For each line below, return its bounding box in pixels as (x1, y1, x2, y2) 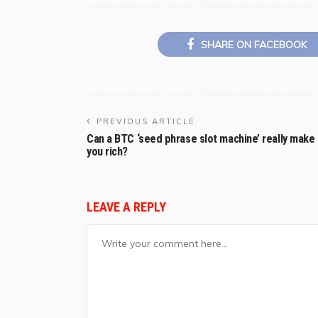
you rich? (87, 145, 128, 159)
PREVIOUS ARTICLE (97, 116, 195, 127)
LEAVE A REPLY (87, 199, 169, 215)
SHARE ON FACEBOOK (200, 38, 307, 52)
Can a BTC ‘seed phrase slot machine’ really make (87, 132, 315, 146)
